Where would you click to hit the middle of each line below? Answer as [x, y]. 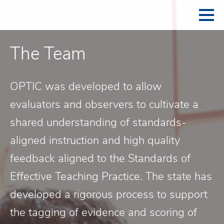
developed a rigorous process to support [109, 194]
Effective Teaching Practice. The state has [111, 176]
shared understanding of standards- [98, 122]
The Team [48, 54]
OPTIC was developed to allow [86, 86]
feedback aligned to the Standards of [100, 158]
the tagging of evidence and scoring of [103, 212]
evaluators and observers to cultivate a [104, 104]
